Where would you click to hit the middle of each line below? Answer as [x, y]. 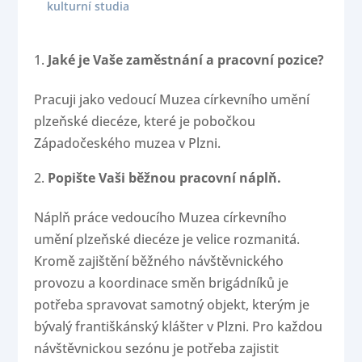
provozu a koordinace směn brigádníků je [162, 283]
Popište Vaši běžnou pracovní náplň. [165, 178]
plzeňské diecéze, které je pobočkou [145, 122]
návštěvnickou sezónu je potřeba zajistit [157, 349]
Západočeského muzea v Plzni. [128, 143]
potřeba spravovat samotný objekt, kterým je [172, 305]
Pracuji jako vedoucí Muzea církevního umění [172, 100]
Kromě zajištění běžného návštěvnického [159, 261]
